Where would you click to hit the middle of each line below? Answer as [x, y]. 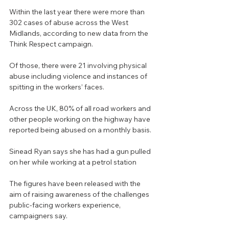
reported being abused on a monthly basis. [80, 130]
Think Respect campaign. [51, 44]
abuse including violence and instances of [79, 76]
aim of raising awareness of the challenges [80, 194]
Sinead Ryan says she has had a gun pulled [81, 152]
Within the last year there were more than [78, 12]
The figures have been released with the [76, 184]
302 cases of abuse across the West [70, 23]
